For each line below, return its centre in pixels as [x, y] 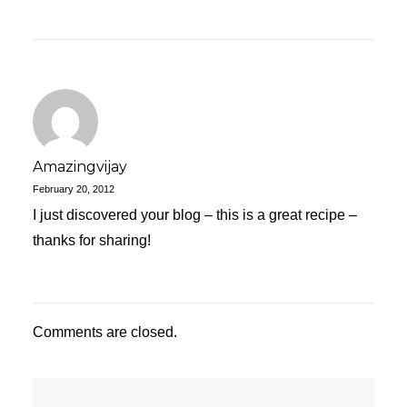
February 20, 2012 [74, 189]
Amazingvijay [80, 167]
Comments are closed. [105, 332]
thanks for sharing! [92, 240]
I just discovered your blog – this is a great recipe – [195, 215]
